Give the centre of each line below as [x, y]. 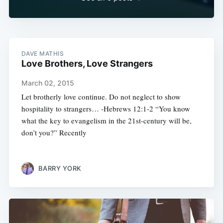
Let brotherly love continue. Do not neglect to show [101, 97]
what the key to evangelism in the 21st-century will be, [106, 121]
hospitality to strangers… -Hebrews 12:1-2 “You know [106, 109]
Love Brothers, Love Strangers [87, 64]
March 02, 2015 [48, 83]
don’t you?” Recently [54, 133]
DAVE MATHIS [43, 54]
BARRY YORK [60, 168]
